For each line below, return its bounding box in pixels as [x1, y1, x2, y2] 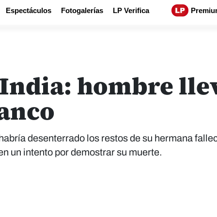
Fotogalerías [61, 6, 103, 15]
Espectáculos [6, 6, 51, 15]
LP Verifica [113, 6, 149, 15]
